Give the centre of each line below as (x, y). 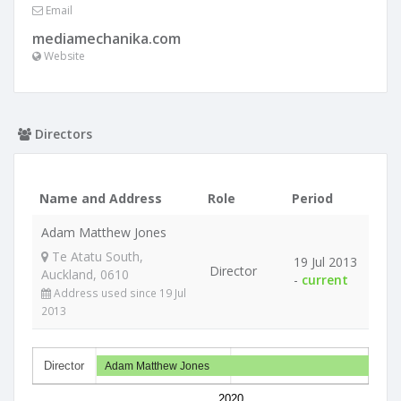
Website (63, 56)
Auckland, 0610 (85, 274)
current (325, 280)
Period (312, 198)
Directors (62, 134)
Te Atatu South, (96, 256)
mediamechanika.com (107, 38)
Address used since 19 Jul (119, 293)
